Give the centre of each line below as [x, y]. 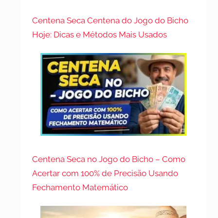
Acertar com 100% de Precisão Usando [105, 173]
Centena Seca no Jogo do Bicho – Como [109, 159]
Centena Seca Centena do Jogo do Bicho [110, 20]
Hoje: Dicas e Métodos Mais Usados [100, 34]
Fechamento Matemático [80, 187]
